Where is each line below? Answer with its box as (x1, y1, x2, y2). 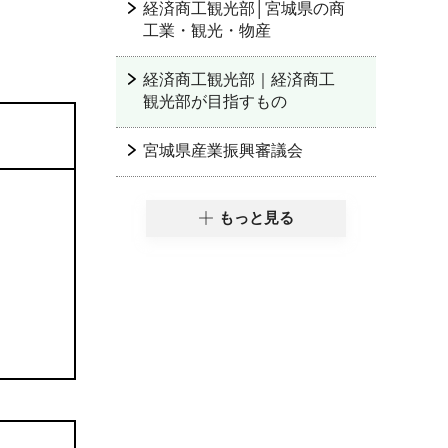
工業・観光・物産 (143, 22, 271, 39)
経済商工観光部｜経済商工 (143, 71, 335, 88)
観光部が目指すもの (143, 93, 287, 110)
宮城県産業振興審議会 (143, 142, 303, 159)
